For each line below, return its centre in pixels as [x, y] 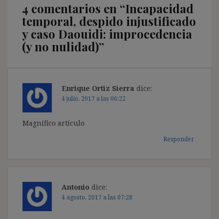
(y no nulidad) [60, 46]
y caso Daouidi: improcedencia [107, 33]
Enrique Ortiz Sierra [98, 88]
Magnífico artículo [54, 123]
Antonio [76, 187]
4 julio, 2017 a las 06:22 [94, 98]
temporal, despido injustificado [109, 21]
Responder [179, 139]
